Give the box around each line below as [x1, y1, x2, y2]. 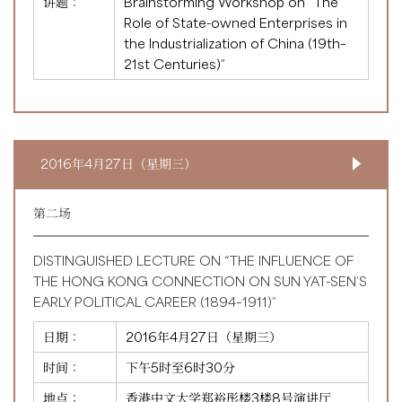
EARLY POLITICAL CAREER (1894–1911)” [33, 293, 276, 310]
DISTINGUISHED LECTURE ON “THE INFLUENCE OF [33, 251, 354, 268]
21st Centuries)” [124, 55, 225, 72]
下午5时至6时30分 [126, 358, 235, 375]
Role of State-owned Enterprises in [124, 13, 347, 31]
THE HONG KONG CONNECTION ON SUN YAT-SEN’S [33, 272, 367, 289]
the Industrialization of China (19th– [124, 34, 346, 51]
